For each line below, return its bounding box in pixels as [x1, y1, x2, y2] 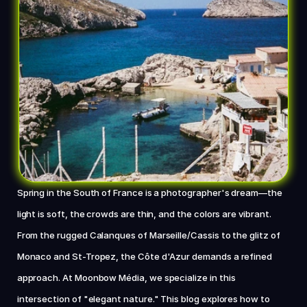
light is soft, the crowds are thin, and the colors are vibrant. [16, 208, 271, 219]
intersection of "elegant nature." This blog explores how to [16, 293, 270, 304]
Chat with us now [109, 27, 198, 41]
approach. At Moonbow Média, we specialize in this [16, 272, 236, 283]
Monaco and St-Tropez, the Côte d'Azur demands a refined [16, 251, 273, 262]
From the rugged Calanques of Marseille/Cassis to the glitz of [16, 230, 280, 241]
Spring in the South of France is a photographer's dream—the [16, 187, 282, 198]
